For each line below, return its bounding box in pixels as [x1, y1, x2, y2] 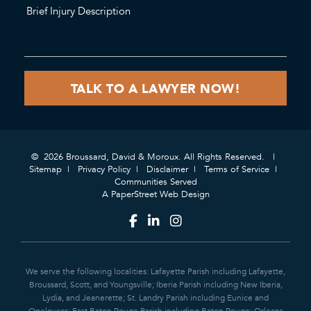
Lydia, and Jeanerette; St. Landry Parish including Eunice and [42, 293, 269, 303]
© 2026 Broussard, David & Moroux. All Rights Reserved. [31, 151, 267, 163]
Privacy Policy [77, 164, 131, 176]
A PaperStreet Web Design [101, 189, 210, 201]
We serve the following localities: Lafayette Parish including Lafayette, [26, 267, 285, 277]
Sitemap [28, 164, 62, 176]
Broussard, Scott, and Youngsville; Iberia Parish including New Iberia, [28, 280, 283, 290]
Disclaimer [146, 164, 188, 176]
